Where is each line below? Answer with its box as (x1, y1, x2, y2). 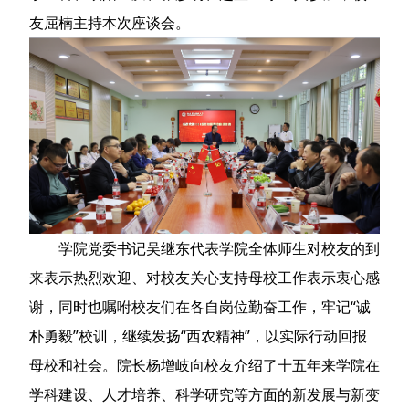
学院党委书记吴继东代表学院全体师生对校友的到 (58, 238, 380, 259)
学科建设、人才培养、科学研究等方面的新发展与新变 (29, 384, 380, 405)
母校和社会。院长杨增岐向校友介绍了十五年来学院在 (29, 355, 380, 376)
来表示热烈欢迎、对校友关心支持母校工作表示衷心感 (29, 267, 380, 288)
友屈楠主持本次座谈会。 (29, 12, 190, 33)
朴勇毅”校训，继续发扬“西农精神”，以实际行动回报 (29, 326, 367, 347)
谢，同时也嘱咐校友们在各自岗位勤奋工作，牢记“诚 (29, 297, 371, 318)
